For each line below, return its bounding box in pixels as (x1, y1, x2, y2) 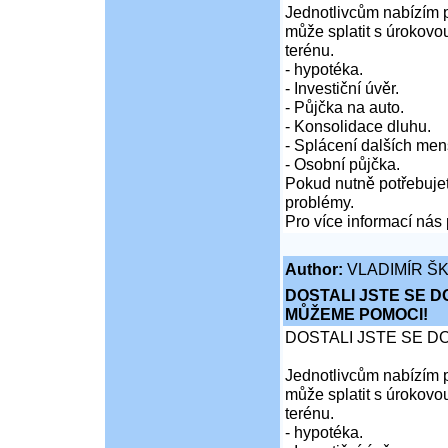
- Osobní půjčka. (284, 155, 400, 174)
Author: (284, 260, 343, 279)
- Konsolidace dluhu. (284, 117, 431, 136)
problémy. (284, 193, 354, 212)
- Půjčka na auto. (284, 98, 404, 117)
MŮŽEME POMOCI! (284, 305, 428, 324)
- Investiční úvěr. (284, 79, 399, 98)
